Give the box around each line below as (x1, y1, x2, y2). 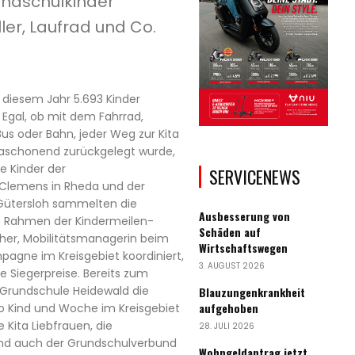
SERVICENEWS (209, 164, 301, 190)
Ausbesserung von (199, 208, 291, 225)
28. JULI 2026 (199, 320, 255, 333)
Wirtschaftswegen (199, 239, 288, 257)
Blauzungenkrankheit (199, 284, 306, 301)
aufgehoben (199, 300, 259, 317)
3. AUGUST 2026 (199, 260, 265, 273)
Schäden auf (199, 223, 261, 241)
